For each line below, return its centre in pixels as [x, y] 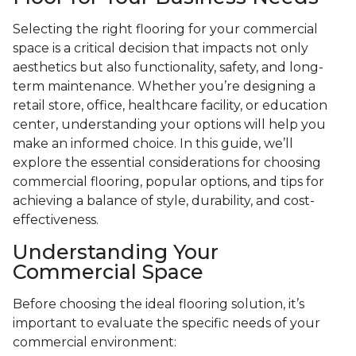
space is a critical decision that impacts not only [161, 48]
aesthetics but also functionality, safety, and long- [168, 68]
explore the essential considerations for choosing [167, 163]
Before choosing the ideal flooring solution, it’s [159, 304]
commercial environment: [95, 342]
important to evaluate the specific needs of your [166, 323]
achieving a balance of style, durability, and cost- [164, 201]
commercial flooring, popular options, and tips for [168, 182]
